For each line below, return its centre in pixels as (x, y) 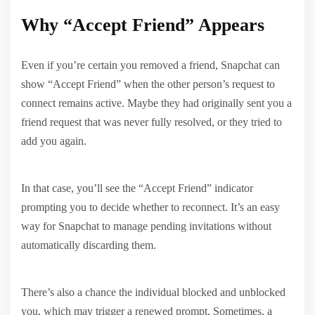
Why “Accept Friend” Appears (143, 25)
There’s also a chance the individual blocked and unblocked (153, 292)
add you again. (54, 141)
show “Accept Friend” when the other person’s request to (148, 84)
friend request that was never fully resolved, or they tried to (152, 122)
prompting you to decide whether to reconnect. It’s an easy (150, 207)
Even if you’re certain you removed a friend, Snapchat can (150, 65)
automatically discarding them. (89, 245)
